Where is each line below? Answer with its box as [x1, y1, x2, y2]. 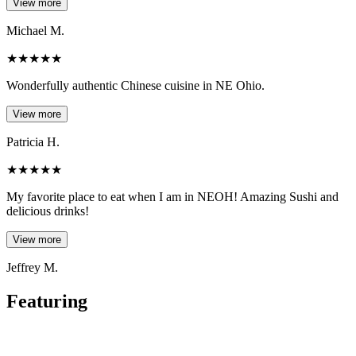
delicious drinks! [6, 204, 89, 219]
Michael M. [6, 24, 64, 38]
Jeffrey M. [6, 261, 58, 275]
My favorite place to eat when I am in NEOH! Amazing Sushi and [6, 190, 339, 204]
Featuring [6, 291, 87, 312]
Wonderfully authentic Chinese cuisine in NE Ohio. [6, 79, 265, 93]
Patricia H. [6, 135, 60, 149]
